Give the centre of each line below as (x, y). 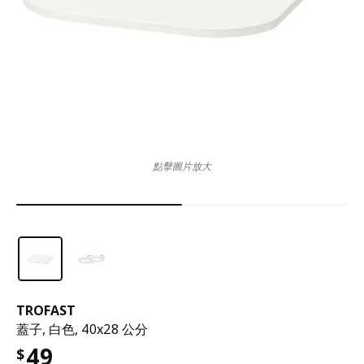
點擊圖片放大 (182, 166)
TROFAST (46, 310)
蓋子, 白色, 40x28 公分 (82, 329)
